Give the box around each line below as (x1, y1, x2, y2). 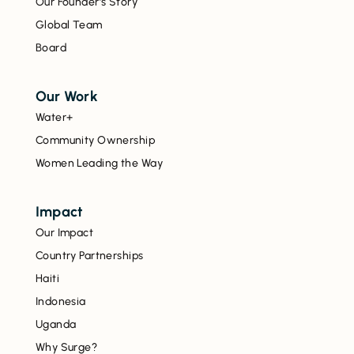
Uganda (35, 317, 77, 331)
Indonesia (35, 294, 86, 308)
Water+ (35, 110, 73, 124)
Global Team (35, 17, 103, 32)
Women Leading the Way (35, 156, 163, 170)
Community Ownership (35, 133, 156, 147)
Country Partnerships (35, 248, 144, 262)
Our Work (35, 87, 98, 105)
